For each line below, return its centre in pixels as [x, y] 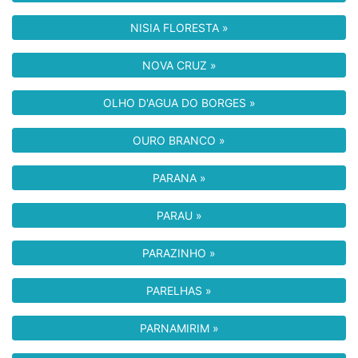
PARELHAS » [179, 290]
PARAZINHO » [179, 253]
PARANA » [179, 178]
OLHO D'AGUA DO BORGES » [179, 103]
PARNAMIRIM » [179, 328]
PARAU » [179, 215]
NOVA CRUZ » [179, 65]
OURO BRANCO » [179, 140]
